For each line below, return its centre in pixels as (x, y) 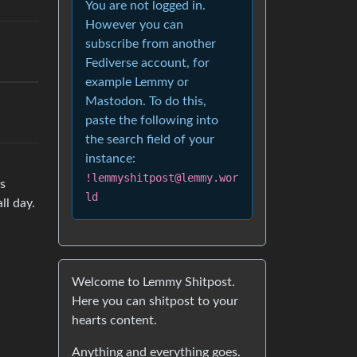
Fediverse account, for (147, 63)
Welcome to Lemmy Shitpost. (153, 282)
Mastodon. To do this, (146, 101)
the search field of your (150, 139)
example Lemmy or (137, 82)
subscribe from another (151, 43)
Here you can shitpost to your (155, 301)
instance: (110, 158)
